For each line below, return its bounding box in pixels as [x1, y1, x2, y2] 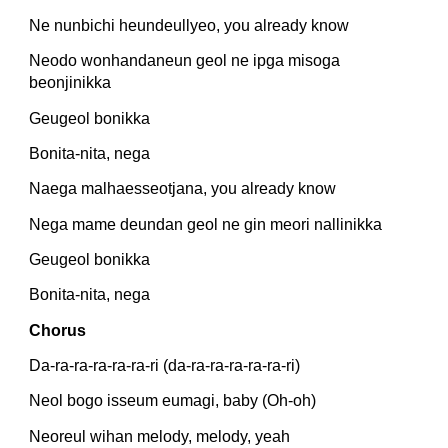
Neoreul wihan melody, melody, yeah [29, 427, 291, 445]
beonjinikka [29, 74, 112, 92]
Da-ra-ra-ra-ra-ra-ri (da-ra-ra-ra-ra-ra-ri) [29, 357, 301, 375]
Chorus [29, 321, 87, 339]
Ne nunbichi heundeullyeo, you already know [29, 17, 350, 35]
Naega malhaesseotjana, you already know [29, 180, 337, 198]
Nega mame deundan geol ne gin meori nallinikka [29, 215, 383, 233]
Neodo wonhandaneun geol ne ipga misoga [29, 52, 341, 70]
